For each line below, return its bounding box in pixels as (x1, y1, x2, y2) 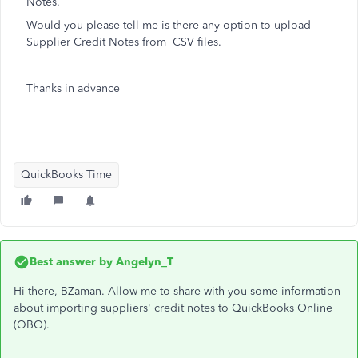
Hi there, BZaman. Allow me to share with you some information (14, 284, 340, 298)
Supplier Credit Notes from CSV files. (26, 35, 225, 49)
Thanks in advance (26, 82, 120, 95)
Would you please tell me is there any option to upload (26, 18, 311, 32)
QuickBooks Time (21, 168, 112, 181)
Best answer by (30, 255, 113, 268)
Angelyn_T (113, 255, 173, 268)
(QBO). (14, 318, 50, 332)
